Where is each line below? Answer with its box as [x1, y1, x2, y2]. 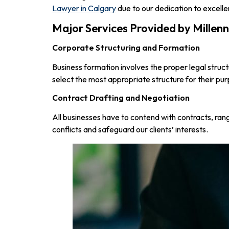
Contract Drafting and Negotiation [52, 92, 190, 103]
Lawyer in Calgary [52, 3, 116, 13]
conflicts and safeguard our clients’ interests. [52, 124, 208, 134]
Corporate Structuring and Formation [52, 42, 200, 53]
